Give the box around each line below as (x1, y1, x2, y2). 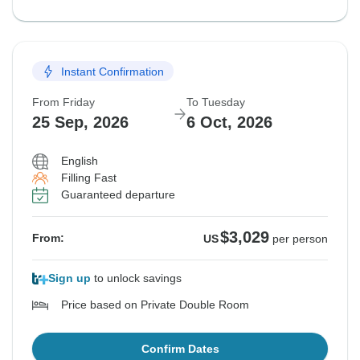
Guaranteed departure (61, 188, 175, 202)
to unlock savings (91, 272, 182, 285)
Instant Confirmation (61, 64, 164, 78)
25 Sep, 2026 (32, 113, 129, 132)
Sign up (48, 272, 91, 285)
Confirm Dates (141, 342, 219, 356)
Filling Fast (61, 171, 117, 185)
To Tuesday (186, 96, 245, 109)
